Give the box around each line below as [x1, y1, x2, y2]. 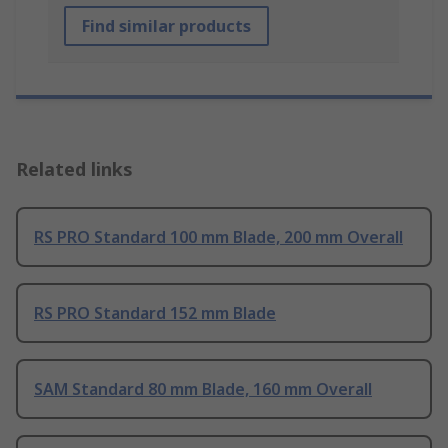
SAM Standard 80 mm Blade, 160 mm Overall [34, 378, 372, 401]
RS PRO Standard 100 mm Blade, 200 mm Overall [34, 226, 403, 249]
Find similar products [82, 15, 251, 38]
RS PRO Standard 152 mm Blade [34, 302, 276, 325]
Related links [16, 157, 133, 182]
